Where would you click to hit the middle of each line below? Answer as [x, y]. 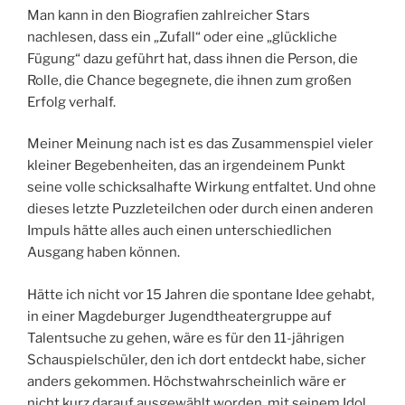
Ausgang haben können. [104, 253]
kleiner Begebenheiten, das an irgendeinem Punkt [186, 166]
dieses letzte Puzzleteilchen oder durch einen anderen [200, 209]
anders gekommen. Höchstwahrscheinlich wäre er [187, 381]
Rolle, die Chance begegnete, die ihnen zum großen [189, 80]
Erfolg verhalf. [71, 102]
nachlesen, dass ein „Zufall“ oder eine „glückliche [182, 37]
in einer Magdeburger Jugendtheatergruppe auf [179, 316]
